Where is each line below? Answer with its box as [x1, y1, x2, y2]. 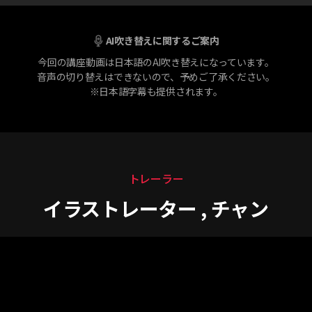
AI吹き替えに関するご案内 [105, 33, 219, 47]
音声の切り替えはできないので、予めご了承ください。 [37, 70, 275, 84]
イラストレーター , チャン [43, 194, 269, 223]
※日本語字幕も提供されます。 [89, 84, 223, 99]
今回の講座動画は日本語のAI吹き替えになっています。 [38, 55, 274, 70]
